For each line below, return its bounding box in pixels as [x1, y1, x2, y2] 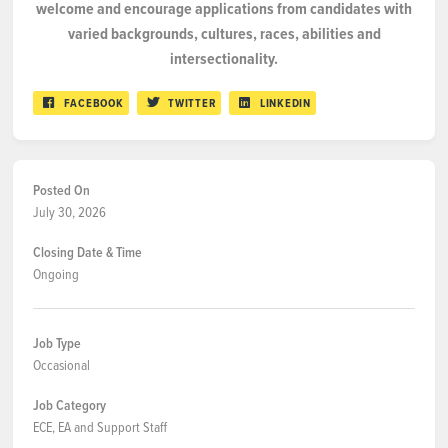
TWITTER [168, 94, 217, 112]
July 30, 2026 [33, 202, 106, 221]
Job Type [33, 333, 81, 353]
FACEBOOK [63, 94, 124, 112]
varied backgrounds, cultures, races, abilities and [67, 22, 381, 45]
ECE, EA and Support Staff [33, 417, 167, 436]
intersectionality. [170, 47, 278, 70]
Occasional [33, 355, 90, 374]
